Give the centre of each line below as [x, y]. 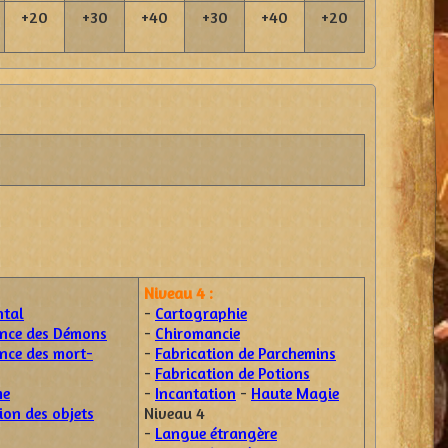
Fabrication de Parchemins [245, 353]
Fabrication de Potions [232, 373]
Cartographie [201, 313]
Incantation [195, 393]
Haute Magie [295, 393]
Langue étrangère [216, 433]
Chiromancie [197, 333]
